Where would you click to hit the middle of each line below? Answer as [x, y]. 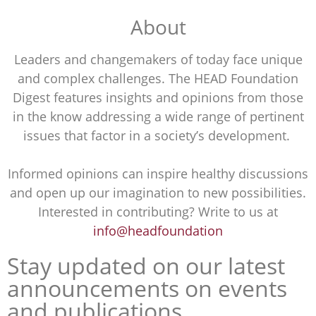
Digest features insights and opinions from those [158, 97]
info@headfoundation [158, 230]
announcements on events [147, 288]
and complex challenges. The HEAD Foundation [158, 78]
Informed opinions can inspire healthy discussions [158, 173]
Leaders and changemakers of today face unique [158, 59]
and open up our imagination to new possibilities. [158, 192]
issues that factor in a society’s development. [158, 135]
